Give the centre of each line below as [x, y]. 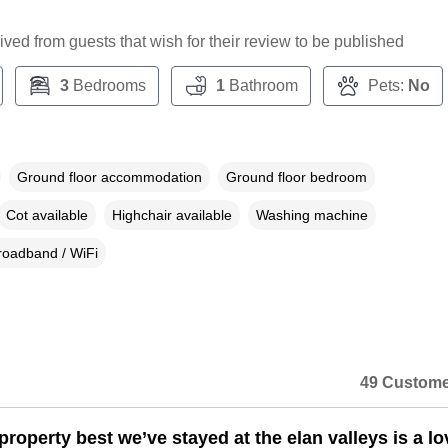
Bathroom [261, 86]
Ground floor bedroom [296, 177]
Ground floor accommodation [109, 177]
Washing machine [311, 215]
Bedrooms [107, 86]
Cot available [46, 215]
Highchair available [171, 215]
